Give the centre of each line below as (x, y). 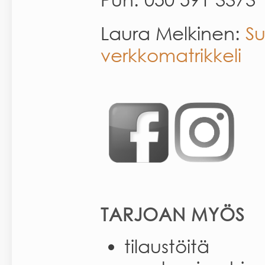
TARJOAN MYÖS (173, 214)
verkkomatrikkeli (171, 55)
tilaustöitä (167, 246)
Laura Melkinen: (173, 33)
